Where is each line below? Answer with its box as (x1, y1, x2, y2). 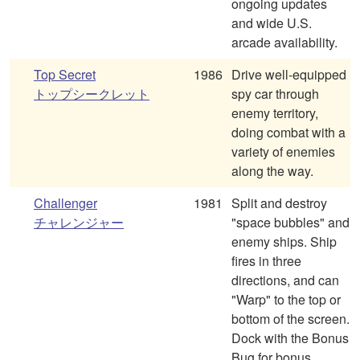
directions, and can (231, 271, 339, 290)
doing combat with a (231, 123, 346, 142)
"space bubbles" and (231, 213, 350, 232)
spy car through (231, 84, 319, 104)
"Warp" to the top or (231, 290, 341, 309)
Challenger (34, 194, 97, 213)
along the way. (231, 162, 313, 181)
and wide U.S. (231, 14, 312, 33)
